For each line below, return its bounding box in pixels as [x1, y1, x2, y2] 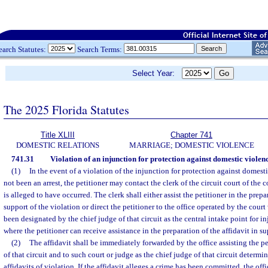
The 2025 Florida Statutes [4, 101, 129, 118]
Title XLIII [41, 130, 75, 139]
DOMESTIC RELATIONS [16, 141, 99, 150]
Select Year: [132, 69, 182, 78]
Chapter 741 [170, 130, 212, 139]
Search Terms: [75, 44, 124, 54]
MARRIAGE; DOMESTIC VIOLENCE [129, 141, 254, 150]
